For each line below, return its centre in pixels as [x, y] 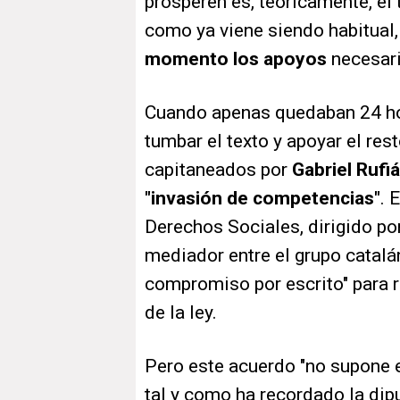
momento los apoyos [238, 59]
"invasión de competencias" [262, 199]
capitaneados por [218, 170]
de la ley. [183, 313]
